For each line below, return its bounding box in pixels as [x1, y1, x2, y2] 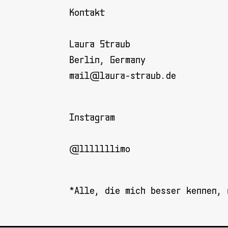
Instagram [69, 112, 115, 123]
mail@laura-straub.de [69, 70, 176, 81]
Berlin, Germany [69, 54, 146, 66]
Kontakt [69, 7, 105, 18]
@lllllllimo [69, 144, 130, 155]
